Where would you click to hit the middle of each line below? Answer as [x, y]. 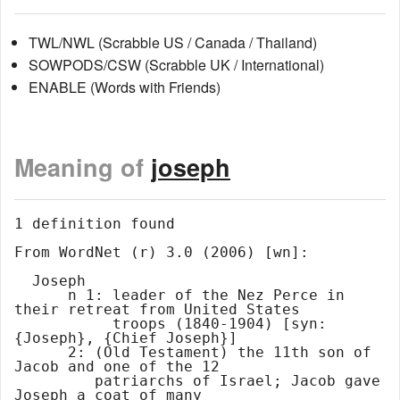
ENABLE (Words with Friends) [125, 87]
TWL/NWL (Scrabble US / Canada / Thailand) [173, 42]
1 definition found [95, 224]
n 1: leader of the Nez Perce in [41, 296]
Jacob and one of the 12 [117, 367]
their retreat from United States [157, 310]
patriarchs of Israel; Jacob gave [54, 381]
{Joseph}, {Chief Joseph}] [126, 338]
